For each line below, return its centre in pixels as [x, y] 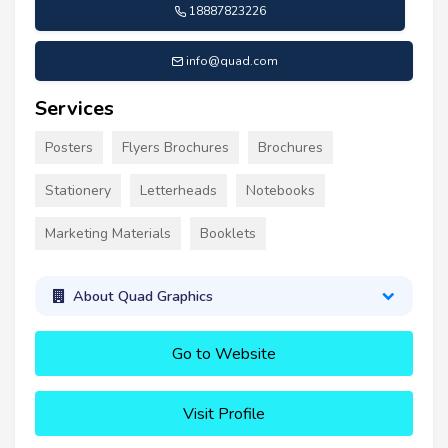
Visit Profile [224, 414]
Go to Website [224, 354]
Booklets [228, 233]
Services [74, 108]
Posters [69, 147]
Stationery [78, 190]
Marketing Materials [108, 233]
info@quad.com [231, 60]
